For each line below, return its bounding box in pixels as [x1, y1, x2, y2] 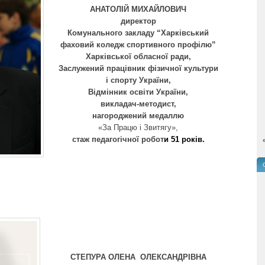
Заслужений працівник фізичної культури [58, 63, 218, 73]
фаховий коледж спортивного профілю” [60, 40, 216, 49]
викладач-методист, [100, 99, 176, 108]
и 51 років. [163, 134, 205, 144]
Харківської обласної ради [85, 51, 189, 61]
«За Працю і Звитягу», [98, 122, 178, 132]
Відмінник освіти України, [88, 87, 188, 96]
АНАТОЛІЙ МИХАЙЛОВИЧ [90, 4, 186, 14]
